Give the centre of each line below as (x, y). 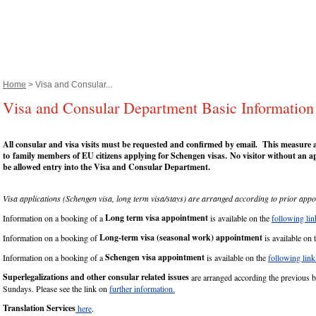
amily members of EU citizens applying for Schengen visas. (123, 156)
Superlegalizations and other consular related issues (97, 277)
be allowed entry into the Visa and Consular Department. (107, 167)
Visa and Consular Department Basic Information (158, 108)
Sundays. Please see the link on (56, 289)
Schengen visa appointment (155, 257)
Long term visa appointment (157, 218)
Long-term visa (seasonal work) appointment (181, 238)
